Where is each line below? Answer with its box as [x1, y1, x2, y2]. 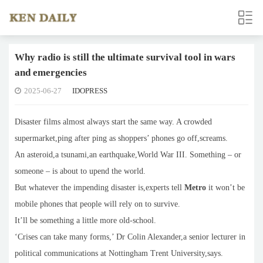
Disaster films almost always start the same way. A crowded [15, 117, 212, 126]
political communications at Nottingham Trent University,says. [15, 249, 223, 258]
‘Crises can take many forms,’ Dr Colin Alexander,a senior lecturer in [15, 232, 245, 241]
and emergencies [15, 67, 87, 78]
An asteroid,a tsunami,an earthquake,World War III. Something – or [15, 150, 241, 159]
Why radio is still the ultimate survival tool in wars [15, 52, 235, 63]
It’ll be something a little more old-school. [15, 216, 156, 225]
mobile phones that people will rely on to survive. [15, 200, 180, 208]
